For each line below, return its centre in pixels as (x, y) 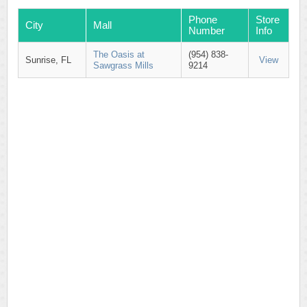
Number (207, 30)
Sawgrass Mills (123, 65)
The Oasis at (119, 54)
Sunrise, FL (48, 60)
